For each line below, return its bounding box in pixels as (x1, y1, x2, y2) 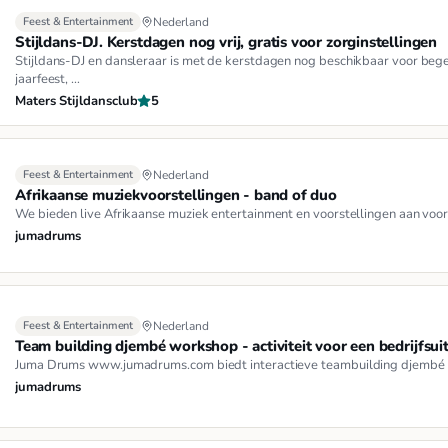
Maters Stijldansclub (15, 91, 138, 110)
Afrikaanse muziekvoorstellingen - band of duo (15, 184, 337, 205)
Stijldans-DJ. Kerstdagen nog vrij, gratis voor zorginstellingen (15, 31, 438, 52)
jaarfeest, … (15, 69, 81, 88)
